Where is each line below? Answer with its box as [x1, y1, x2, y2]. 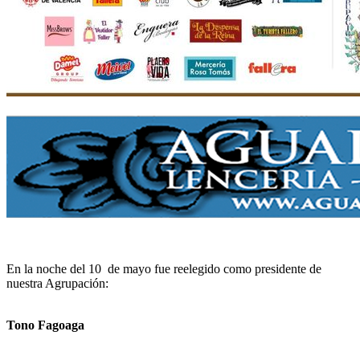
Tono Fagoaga [6, 317, 84, 332]
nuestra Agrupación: [6, 276, 108, 290]
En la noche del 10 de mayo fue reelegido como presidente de [6, 261, 321, 276]
